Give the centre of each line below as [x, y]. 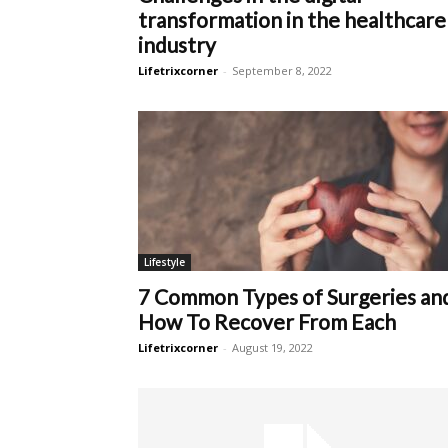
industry [177, 44]
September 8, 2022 [282, 70]
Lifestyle [164, 262]
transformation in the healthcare [292, 19]
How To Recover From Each [267, 321]
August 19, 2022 [272, 347]
